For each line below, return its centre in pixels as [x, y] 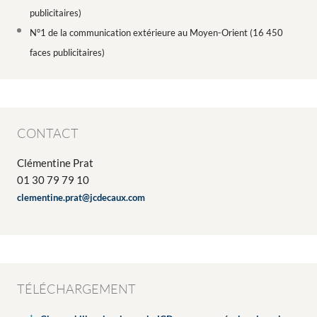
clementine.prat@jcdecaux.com [81, 197]
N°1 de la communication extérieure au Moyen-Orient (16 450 [156, 33]
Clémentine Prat [55, 163]
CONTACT [48, 133]
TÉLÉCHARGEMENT [76, 289]
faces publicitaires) [67, 52]
